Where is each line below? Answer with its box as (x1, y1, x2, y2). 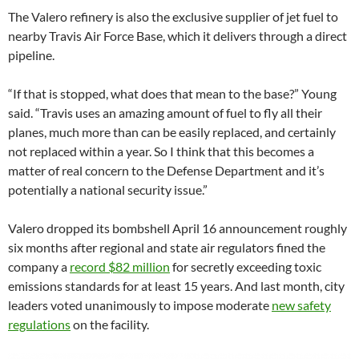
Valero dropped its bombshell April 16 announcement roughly (8, 220, 347, 236)
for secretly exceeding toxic (170, 258, 321, 274)
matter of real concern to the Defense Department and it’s (8, 162, 325, 178)
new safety (272, 296, 331, 313)
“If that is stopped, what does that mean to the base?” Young (8, 85, 337, 101)
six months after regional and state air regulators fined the (8, 239, 325, 255)
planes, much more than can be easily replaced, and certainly (8, 123, 336, 139)
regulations (8, 316, 71, 332)
